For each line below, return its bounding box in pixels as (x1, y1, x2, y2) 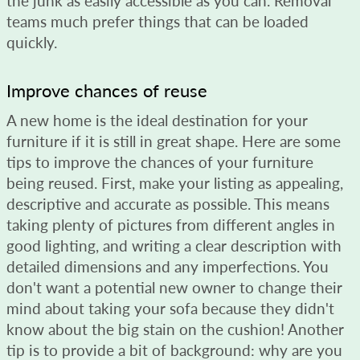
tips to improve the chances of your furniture (6, 152, 313, 171)
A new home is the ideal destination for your (6, 110, 308, 129)
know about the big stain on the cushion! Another (6, 319, 344, 338)
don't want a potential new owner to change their (6, 277, 342, 297)
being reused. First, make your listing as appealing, (6, 173, 343, 192)
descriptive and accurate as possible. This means (6, 194, 329, 213)
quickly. (6, 32, 57, 51)
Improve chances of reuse (6, 79, 207, 101)
